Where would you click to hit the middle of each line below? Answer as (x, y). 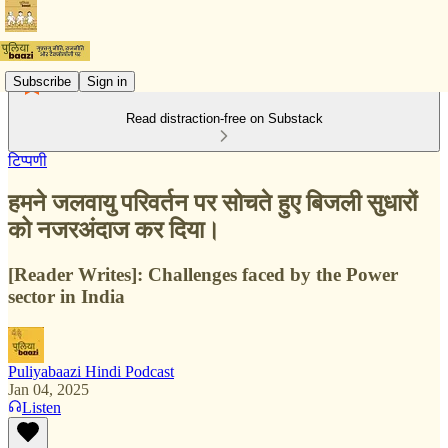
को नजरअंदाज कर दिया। (114, 229)
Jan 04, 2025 (48, 389)
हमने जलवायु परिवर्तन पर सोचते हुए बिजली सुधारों (212, 202)
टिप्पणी (27, 160)
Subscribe (42, 81)
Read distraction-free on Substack (224, 118)
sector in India (66, 296)
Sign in (107, 81)
